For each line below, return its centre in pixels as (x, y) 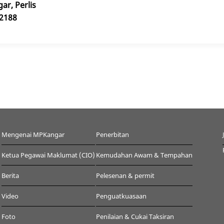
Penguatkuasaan (121, 196)
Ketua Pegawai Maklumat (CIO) (48, 155)
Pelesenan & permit (125, 175)
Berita (10, 175)
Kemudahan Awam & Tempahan (144, 155)
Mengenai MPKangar (33, 134)
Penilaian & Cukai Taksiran (135, 216)
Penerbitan (113, 134)
